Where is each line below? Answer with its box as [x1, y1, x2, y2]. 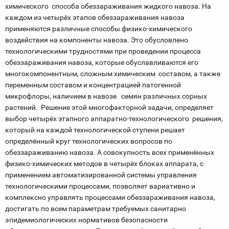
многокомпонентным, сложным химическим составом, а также [5, 70, 222, 78]
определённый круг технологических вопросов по [5, 137, 172, 145]
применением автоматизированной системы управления [5, 171, 197, 179]
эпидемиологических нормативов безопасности [5, 216, 169, 224]
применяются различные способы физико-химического [5, 25, 192, 33]
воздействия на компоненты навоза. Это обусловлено [5, 36, 188, 44]
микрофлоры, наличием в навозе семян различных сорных [5, 92, 207, 100]
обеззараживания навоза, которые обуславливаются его [5, 58, 198, 66]
